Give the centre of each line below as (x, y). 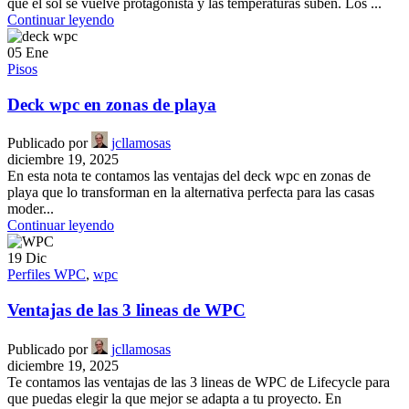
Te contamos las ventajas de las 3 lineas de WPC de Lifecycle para (199, 382)
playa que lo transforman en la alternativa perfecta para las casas (191, 193)
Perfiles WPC (47, 275)
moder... (31, 209)
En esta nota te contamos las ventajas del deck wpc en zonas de (189, 176)
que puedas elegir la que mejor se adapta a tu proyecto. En (174, 398)
